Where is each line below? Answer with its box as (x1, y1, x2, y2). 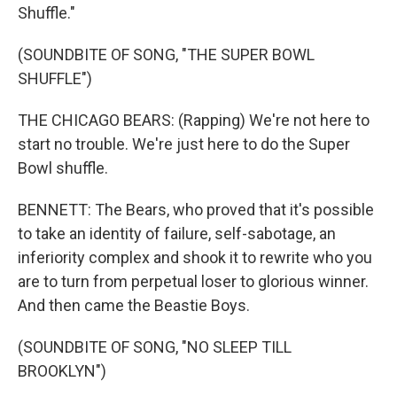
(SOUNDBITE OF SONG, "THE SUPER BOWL (18, 45, 315, 64)
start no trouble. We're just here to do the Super (18, 135, 350, 153)
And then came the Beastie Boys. (18, 296, 250, 315)
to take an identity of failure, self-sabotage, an (18, 224, 336, 243)
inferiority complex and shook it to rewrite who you (18, 248, 372, 267)
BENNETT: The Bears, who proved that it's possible (18, 200, 374, 219)
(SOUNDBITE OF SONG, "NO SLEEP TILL (18, 338, 292, 356)
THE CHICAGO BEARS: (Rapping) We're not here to (18, 111, 370, 129)
